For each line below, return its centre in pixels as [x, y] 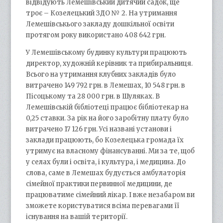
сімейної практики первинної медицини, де [99, 184]
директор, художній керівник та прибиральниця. [110, 63]
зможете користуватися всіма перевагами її [103, 206]
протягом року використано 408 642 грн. [96, 35]
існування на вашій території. [77, 217]
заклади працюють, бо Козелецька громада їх [105, 140]
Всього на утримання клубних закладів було [101, 74]
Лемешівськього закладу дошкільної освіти [100, 24]
